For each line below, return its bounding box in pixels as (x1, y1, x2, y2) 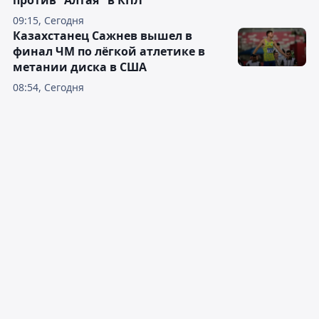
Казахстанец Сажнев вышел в (13, 27, 192, 43)
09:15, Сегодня (13, 13, 84, 27)
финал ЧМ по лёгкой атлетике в (13, 43, 205, 59)
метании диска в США (13, 58, 147, 75)
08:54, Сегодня (13, 80, 84, 94)
